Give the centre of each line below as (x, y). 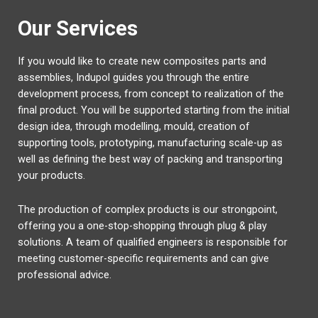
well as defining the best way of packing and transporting (150, 159)
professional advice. (65, 275)
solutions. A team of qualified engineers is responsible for (153, 242)
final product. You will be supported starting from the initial (154, 110)
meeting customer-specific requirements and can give (143, 259)
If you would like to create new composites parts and (142, 61)
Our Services (78, 28)
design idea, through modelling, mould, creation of (134, 126)
